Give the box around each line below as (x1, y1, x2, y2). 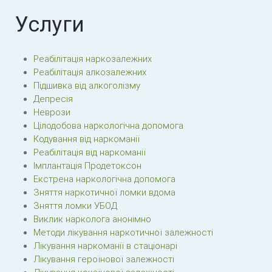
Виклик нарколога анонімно (33, 214, 151, 225)
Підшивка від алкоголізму (33, 80, 140, 91)
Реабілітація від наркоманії (33, 147, 146, 158)
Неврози (33, 107, 70, 118)
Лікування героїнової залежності (33, 254, 174, 265)
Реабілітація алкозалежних (33, 67, 146, 78)
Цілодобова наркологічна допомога (33, 120, 183, 131)
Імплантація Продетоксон (33, 160, 141, 171)
